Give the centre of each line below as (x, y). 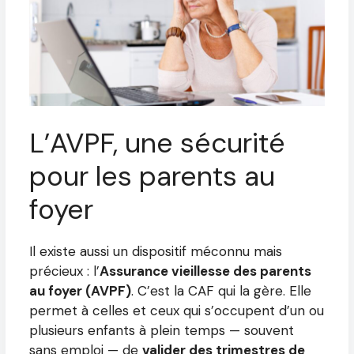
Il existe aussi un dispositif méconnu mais (156, 251)
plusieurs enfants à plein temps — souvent (162, 330)
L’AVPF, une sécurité (157, 143)
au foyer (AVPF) (80, 290)
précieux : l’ (64, 271)
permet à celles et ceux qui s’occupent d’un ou (177, 310)
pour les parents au (152, 176)
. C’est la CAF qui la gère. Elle (221, 290)
